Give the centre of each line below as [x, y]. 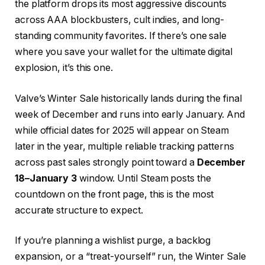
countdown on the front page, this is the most [114, 194]
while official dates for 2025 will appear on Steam [122, 130]
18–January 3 [46, 178]
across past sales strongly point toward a [106, 162]
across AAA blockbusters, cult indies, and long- [120, 20]
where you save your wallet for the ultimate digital [124, 52]
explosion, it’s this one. [64, 68]
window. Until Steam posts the [144, 178]
